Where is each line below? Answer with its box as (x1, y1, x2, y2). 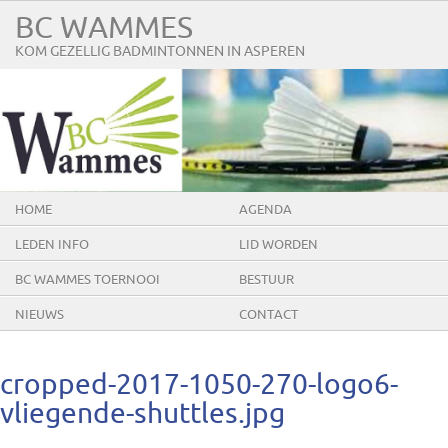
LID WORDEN (239, 237, 318, 252)
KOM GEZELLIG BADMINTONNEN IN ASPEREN (15, 44, 305, 59)
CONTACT (239, 307, 298, 322)
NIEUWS (15, 307, 64, 322)
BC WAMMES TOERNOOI (15, 272, 160, 287)
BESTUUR (239, 272, 294, 287)
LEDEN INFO (15, 237, 89, 252)
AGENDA (239, 202, 292, 217)
